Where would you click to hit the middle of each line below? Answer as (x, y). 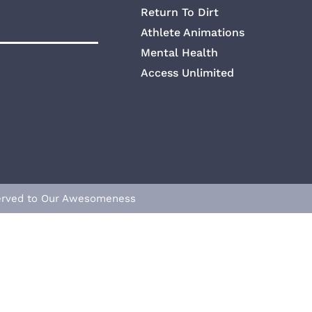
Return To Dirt (180, 13)
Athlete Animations (193, 33)
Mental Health (180, 53)
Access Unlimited (188, 73)
